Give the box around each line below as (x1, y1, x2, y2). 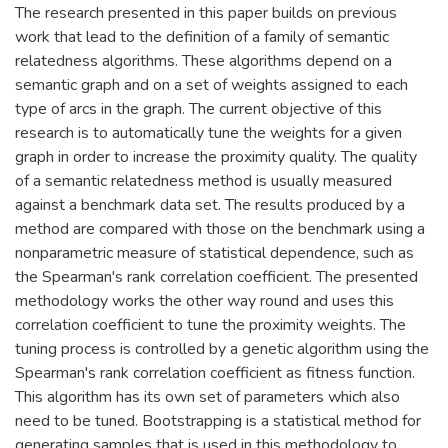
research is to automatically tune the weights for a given (15, 121, 402, 144)
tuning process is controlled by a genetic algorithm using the (15, 337, 429, 360)
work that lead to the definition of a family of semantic (15, 25, 389, 48)
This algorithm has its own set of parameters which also (15, 385, 400, 408)
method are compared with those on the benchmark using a (15, 217, 425, 240)
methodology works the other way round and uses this (15, 289, 394, 312)
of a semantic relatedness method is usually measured (15, 169, 392, 192)
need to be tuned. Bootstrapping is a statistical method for (15, 409, 421, 432)
